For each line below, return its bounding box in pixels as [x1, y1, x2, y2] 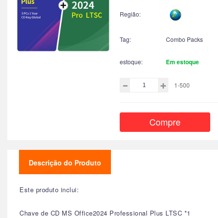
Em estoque [166, 57, 199, 66]
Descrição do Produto [29, 158, 101, 167]
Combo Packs [166, 35, 203, 43]
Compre [149, 115, 181, 128]
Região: [120, 9, 141, 18]
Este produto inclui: [19, 185, 79, 194]
